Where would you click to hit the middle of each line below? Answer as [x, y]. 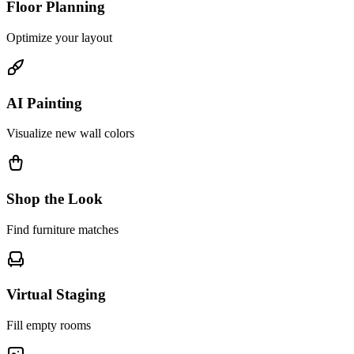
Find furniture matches [62, 229]
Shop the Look [55, 199]
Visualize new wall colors [70, 134]
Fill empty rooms [49, 326]
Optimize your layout [59, 37]
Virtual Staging [56, 295]
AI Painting [44, 103]
